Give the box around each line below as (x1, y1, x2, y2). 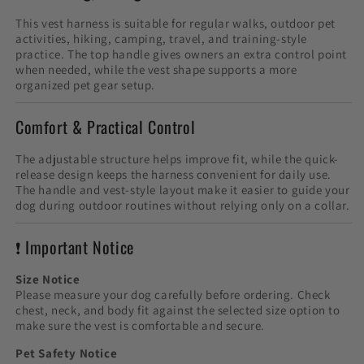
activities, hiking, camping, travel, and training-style (15, 30, 308, 46)
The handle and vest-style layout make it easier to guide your (15, 181, 350, 197)
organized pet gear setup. (15, 76, 156, 93)
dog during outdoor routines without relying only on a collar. (15, 197, 350, 213)
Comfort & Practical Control (15, 115, 196, 140)
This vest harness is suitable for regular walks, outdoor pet (15, 15, 336, 31)
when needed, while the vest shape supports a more (15, 61, 297, 77)
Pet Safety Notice (15, 344, 118, 361)
